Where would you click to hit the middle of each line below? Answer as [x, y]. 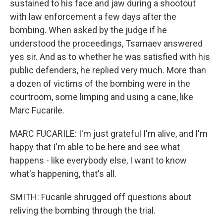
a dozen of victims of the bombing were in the [100, 83]
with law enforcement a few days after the [93, 17]
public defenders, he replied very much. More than [108, 70]
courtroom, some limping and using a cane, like [102, 97]
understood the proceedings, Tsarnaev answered [106, 43]
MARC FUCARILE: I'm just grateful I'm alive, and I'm [109, 134]
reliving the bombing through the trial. [83, 210]
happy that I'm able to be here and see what [95, 147]
